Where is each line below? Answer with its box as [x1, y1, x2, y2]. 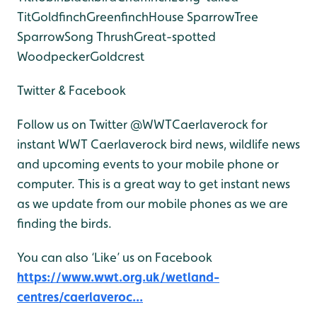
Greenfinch [86, 9, 149, 25]
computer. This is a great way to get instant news [17, 176, 290, 192]
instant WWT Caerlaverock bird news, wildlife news [17, 137, 300, 152]
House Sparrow [149, 9, 234, 25]
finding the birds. [17, 216, 112, 231]
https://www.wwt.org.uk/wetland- [17, 270, 219, 285]
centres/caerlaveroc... [17, 289, 143, 305]
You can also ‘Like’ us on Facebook [17, 250, 212, 265]
